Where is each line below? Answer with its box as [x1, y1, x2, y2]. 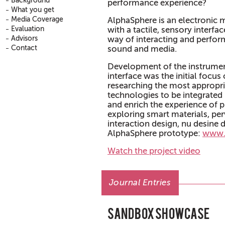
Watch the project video [107, 146, 200, 156]
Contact [11, 44, 37, 52]
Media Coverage [11, 16, 63, 23]
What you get [11, 6, 54, 14]
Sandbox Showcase [107, 209, 209, 221]
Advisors [11, 35, 38, 42]
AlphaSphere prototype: [107, 129, 202, 138]
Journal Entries [109, 178, 171, 187]
